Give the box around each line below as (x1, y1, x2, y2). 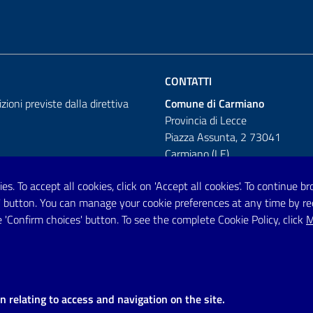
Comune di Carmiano (165, 95, 264, 112)
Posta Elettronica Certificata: (165, 208, 298, 226)
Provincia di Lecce (165, 112, 247, 129)
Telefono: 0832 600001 (165, 175, 275, 192)
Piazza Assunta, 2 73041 (165, 129, 281, 146)
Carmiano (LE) (165, 145, 229, 163)
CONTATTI (165, 73, 212, 90)
